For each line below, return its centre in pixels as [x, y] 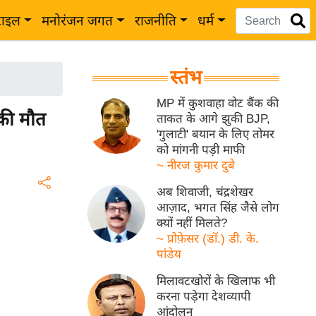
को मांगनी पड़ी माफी [201, 150]
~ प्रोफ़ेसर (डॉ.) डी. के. [208, 239]
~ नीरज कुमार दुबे [196, 165]
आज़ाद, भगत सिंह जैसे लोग [218, 208]
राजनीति [155, 21]
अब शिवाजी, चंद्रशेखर [205, 192]
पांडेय [169, 254]
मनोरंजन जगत [78, 21]
